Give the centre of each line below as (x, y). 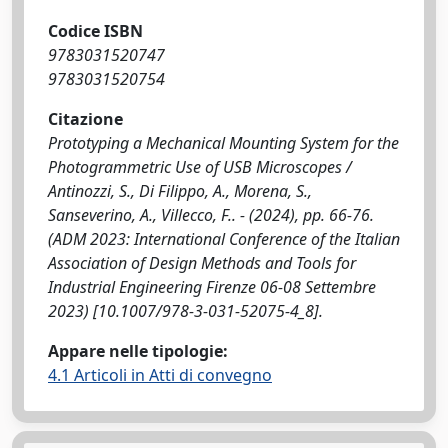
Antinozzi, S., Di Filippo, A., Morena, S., (180, 191)
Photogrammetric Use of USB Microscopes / (200, 167)
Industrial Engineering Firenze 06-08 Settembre (212, 287)
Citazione (85, 119)
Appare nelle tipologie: (138, 351)
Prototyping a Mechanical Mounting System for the (223, 143)
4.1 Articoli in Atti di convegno (160, 375)
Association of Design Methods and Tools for (202, 263)
